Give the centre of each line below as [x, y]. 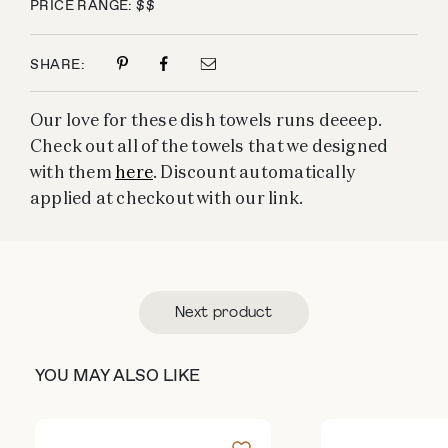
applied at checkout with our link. [167, 197]
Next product [224, 313]
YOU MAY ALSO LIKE [117, 376]
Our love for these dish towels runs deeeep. [206, 119]
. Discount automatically [253, 171]
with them [73, 171]
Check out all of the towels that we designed [209, 145]
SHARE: [57, 64]
